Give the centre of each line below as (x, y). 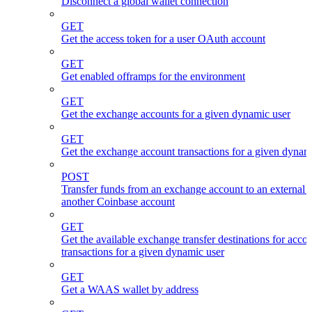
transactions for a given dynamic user (143, 251)
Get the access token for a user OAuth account (163, 38)
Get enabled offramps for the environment (153, 76)
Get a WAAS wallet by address (130, 289)
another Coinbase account (118, 201)
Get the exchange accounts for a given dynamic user (176, 114)
